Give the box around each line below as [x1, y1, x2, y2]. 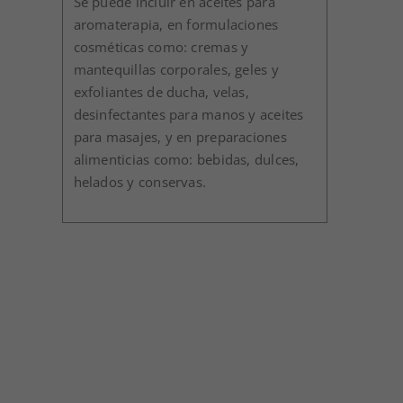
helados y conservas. [73, 172, 207, 191]
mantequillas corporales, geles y [73, 59, 279, 78]
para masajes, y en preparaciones [73, 127, 287, 146]
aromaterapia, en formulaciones [73, 14, 279, 33]
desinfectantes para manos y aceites [73, 104, 304, 123]
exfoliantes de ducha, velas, [73, 82, 249, 101]
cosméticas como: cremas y [73, 37, 249, 56]
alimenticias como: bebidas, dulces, [73, 149, 300, 168]
